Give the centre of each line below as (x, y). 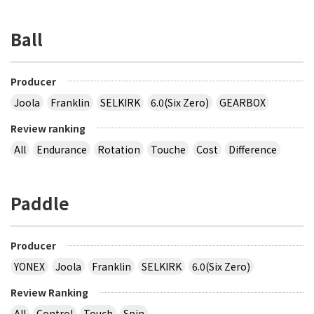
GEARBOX (243, 102)
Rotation (119, 149)
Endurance (62, 149)
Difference (253, 149)
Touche (168, 149)
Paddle (40, 203)
